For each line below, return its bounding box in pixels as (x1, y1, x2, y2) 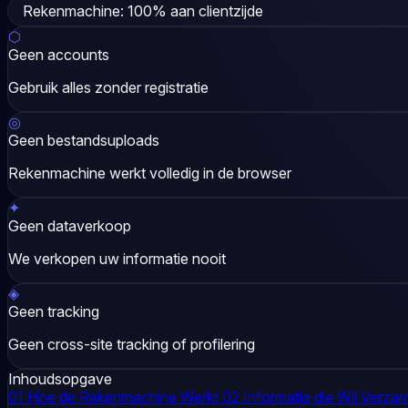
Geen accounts (8, 45, 109, 64)
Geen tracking (8, 301, 99, 321)
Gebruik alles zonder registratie (8, 77, 209, 97)
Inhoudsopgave (8, 369, 112, 388)
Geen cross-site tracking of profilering (8, 334, 255, 353)
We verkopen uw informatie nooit (8, 249, 226, 268)
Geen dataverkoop (8, 216, 131, 235)
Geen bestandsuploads (8, 130, 159, 149)
